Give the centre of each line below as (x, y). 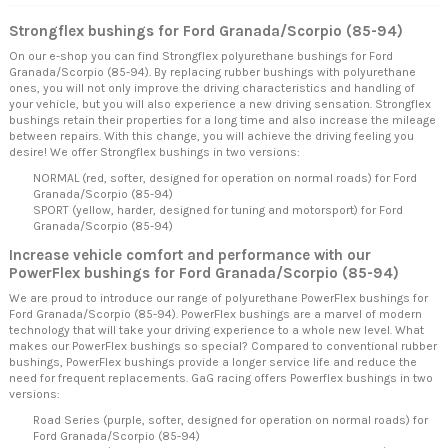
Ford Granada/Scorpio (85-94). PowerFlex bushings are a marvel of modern (215, 314)
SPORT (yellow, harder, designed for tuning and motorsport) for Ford (218, 210)
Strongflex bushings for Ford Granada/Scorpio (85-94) (206, 31)
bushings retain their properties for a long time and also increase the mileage (222, 120)
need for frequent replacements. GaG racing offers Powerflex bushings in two (221, 378)
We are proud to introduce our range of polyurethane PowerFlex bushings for (218, 298)
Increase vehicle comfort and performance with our (190, 255)
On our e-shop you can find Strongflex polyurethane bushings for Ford (201, 56)
